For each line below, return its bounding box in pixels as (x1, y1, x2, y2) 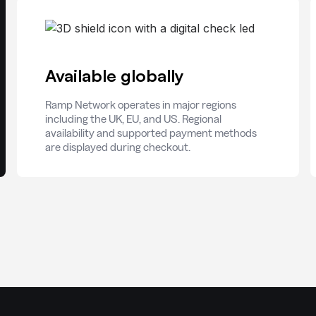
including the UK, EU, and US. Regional (45, 113, 221, 125)
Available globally (45, 65, 184, 86)
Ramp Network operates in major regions (45, 99, 236, 111)
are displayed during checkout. (45, 141, 190, 153)
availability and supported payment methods (45, 127, 257, 139)
